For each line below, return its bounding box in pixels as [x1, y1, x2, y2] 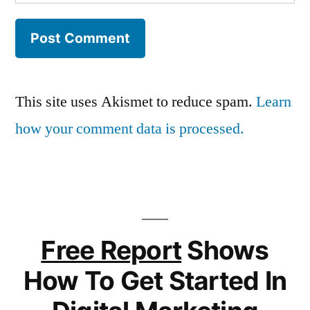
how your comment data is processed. [15, 118, 244, 138]
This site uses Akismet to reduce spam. [15, 91, 256, 111]
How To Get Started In [23, 264, 287, 296]
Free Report [41, 234, 182, 266]
